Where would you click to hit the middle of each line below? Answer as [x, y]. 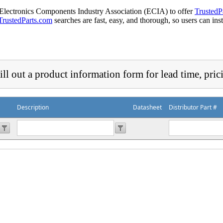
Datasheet [147, 107]
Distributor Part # [193, 107]
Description [33, 107]
